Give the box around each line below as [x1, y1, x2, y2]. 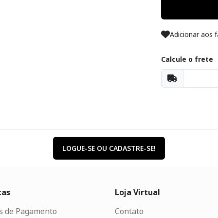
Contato [114, 205, 144, 217]
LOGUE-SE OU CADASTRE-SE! [62, 143, 156, 153]
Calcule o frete [161, 54, 213, 64]
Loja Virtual [114, 186, 160, 198]
